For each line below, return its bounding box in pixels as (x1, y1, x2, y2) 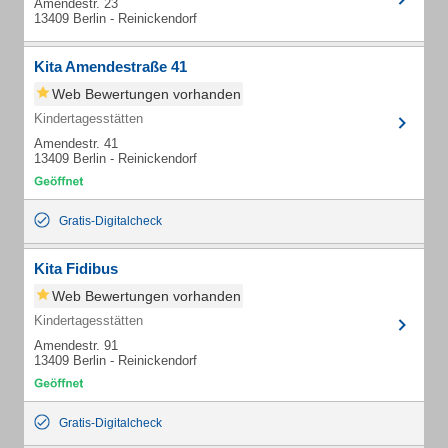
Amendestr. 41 (34, 136, 118, 151)
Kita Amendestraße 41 (34, 58, 187, 75)
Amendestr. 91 (34, 338, 118, 353)
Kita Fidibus (34, 260, 118, 277)
